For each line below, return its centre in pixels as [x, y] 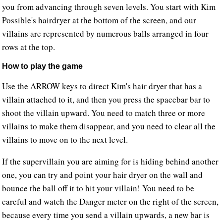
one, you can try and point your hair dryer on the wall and [103, 175]
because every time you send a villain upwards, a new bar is [106, 215]
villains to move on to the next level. [65, 140]
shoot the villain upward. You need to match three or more [104, 113]
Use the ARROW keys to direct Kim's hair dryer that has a [102, 86]
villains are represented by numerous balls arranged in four [106, 34]
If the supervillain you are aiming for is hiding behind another [111, 162]
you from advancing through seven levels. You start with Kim [109, 7]
